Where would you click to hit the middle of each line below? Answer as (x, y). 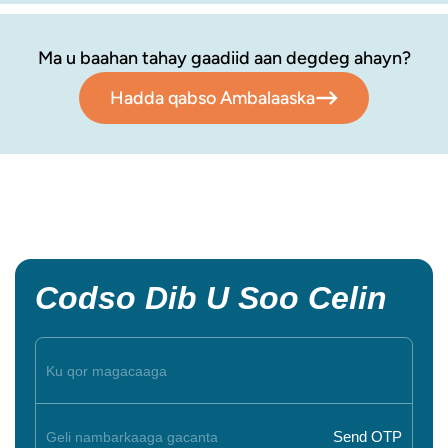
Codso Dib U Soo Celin (211, 298)
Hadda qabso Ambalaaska (212, 97)
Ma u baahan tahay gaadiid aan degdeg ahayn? (224, 58)
